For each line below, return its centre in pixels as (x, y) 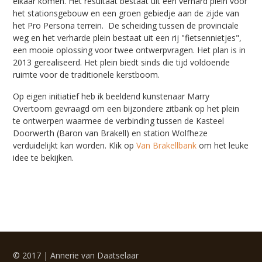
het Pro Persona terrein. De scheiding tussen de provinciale (126, 26)
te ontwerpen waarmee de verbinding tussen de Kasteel (119, 121)
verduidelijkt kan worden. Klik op (75, 146)
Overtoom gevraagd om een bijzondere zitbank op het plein (126, 109)
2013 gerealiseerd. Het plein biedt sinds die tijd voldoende (122, 63)
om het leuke (223, 146)
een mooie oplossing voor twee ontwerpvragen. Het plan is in (130, 50)
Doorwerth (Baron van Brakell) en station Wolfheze (111, 133)
